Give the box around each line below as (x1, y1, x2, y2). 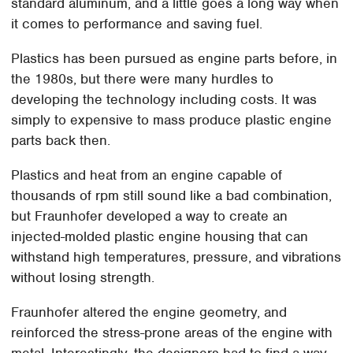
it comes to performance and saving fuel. (11, 15, 263, 33)
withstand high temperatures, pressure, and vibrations (11, 248, 342, 266)
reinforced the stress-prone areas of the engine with (11, 324, 333, 342)
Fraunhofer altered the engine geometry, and (11, 303, 288, 321)
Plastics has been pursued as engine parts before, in (11, 50, 338, 68)
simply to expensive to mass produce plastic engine (11, 111, 333, 129)
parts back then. (11, 132, 111, 150)
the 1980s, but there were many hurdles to (11, 70, 274, 88)
